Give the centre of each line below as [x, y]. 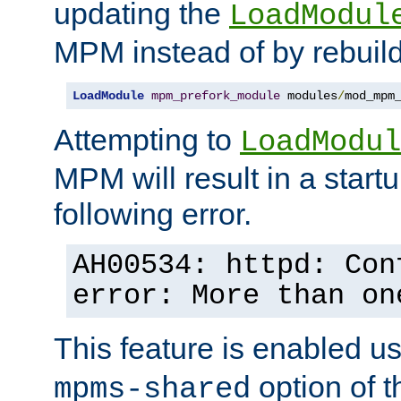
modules [309, 95]
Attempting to [147, 139]
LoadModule [108, 95]
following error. [153, 213]
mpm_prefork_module [216, 95]
